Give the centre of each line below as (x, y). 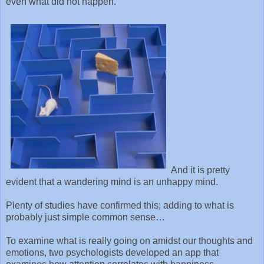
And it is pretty (200, 170)
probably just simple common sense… (85, 217)
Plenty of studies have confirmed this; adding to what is (120, 205)
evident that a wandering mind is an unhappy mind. (113, 181)
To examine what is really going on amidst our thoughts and (129, 240)
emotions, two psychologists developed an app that (112, 252)
